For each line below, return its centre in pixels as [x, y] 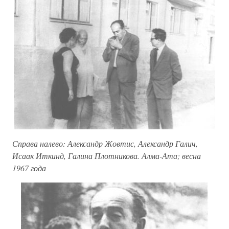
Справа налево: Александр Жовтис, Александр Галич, [105, 144]
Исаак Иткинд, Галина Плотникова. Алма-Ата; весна [107, 156]
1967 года [29, 168]
